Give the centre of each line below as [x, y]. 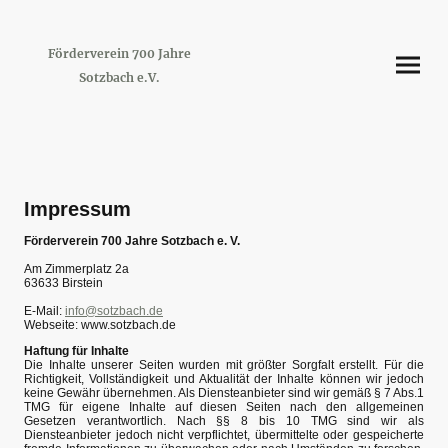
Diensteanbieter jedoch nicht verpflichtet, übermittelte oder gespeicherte [224, 434]
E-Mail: [44, 310]
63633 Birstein [63, 282]
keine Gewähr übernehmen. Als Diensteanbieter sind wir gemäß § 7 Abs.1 [224, 392]
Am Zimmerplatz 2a [76, 268]
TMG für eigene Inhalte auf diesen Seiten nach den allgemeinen [224, 406]
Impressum [77, 209]
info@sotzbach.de [114, 310]
